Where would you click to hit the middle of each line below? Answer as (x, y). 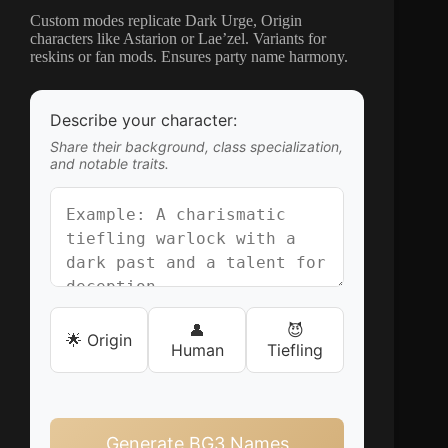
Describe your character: (143, 119)
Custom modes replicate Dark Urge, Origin (166, 20)
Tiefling (295, 349)
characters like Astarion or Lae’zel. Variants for (178, 38)
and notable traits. (109, 163)
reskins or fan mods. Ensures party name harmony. (189, 56)
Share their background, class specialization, (196, 146)
